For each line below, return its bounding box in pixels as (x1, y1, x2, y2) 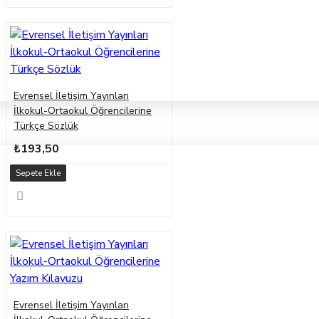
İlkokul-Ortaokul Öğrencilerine (14, 104, 152, 118)
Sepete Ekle (15, 167, 61, 179)
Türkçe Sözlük (14, 119, 78, 133)
